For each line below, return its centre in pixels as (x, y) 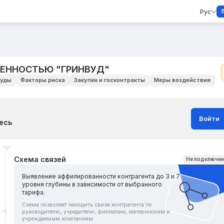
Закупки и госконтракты (109, 80)
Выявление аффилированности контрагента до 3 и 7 (101, 176)
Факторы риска (42, 80)
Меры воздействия (182, 80)
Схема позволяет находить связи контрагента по (87, 204)
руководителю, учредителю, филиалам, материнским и (96, 211)
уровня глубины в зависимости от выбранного (92, 184)
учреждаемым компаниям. (58, 218)
